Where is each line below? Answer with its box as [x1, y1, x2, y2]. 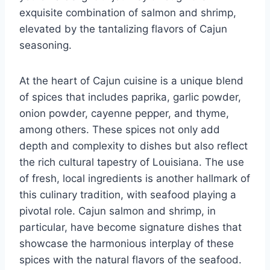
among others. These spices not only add [19, 123, 220, 136]
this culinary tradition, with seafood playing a [19, 188, 236, 201]
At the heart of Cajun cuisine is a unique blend [19, 74, 243, 87]
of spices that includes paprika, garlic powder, [19, 90, 241, 103]
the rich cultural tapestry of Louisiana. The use [19, 155, 244, 168]
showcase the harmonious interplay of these [19, 237, 234, 250]
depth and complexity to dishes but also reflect [19, 139, 248, 152]
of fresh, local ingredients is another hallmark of [19, 172, 250, 184]
